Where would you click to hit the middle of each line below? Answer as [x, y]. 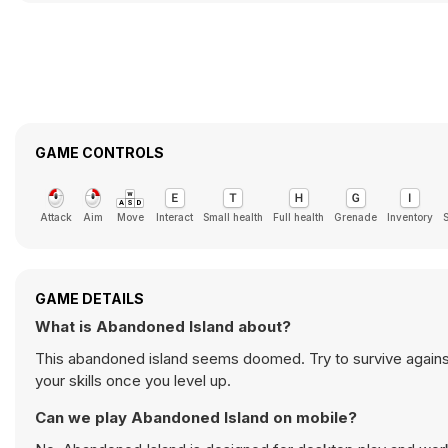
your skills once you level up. [133, 380]
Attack [56, 217]
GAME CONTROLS [99, 152]
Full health [298, 217]
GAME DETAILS [89, 298]
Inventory [410, 217]
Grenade [355, 217]
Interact [174, 217]
